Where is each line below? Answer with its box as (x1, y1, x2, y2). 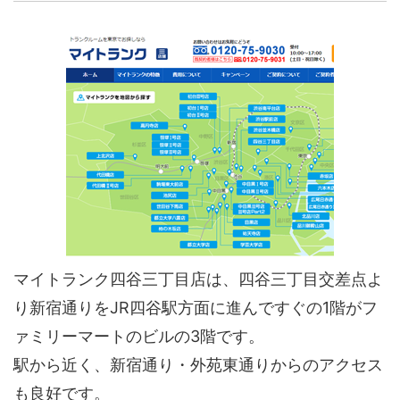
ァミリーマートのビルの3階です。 (13, 326, 264, 346)
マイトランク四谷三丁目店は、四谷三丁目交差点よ (13, 269, 383, 288)
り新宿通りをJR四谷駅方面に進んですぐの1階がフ (13, 297, 378, 317)
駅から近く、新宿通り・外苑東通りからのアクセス (13, 354, 383, 374)
